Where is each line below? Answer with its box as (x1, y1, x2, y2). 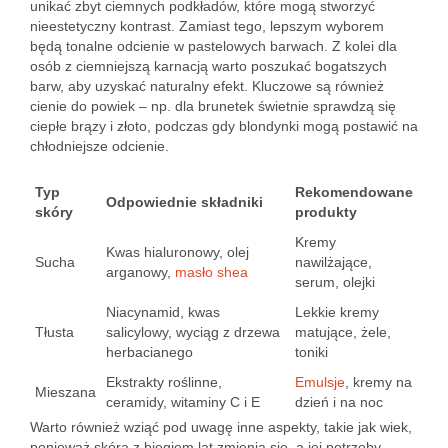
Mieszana (35, 384, 96, 400)
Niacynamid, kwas (106, 304, 220, 320)
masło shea (175, 264, 248, 280)
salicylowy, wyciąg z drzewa (106, 324, 280, 340)
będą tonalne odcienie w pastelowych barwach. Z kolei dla (30, 38, 397, 54)
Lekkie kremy (295, 304, 379, 320)
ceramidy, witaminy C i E (106, 394, 260, 410)
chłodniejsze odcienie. (30, 138, 169, 154)
